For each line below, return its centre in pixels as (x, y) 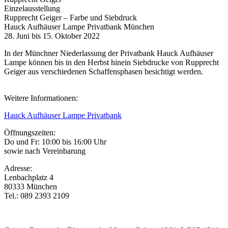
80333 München (31, 187)
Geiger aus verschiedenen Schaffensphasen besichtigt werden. (104, 72)
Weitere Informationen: (41, 98)
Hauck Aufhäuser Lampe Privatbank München (79, 27)
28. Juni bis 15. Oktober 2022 (52, 36)
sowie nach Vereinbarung (45, 151)
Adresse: (18, 168)
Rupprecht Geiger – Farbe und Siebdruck (70, 18)
